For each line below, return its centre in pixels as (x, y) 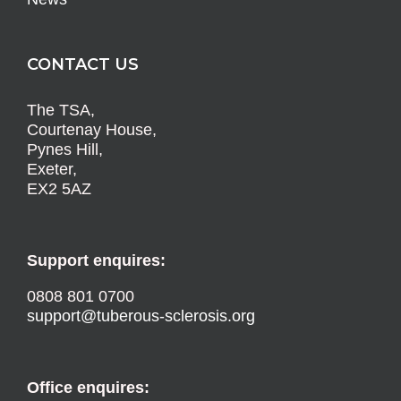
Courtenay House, (92, 130)
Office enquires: (88, 388)
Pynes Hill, (65, 150)
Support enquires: (96, 261)
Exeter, (52, 170)
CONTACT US (83, 65)
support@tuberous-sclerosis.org (141, 316)
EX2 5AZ (59, 189)
